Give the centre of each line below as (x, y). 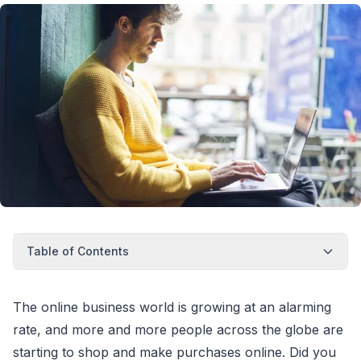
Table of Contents (78, 251)
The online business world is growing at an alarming (172, 307)
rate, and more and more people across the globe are (178, 329)
